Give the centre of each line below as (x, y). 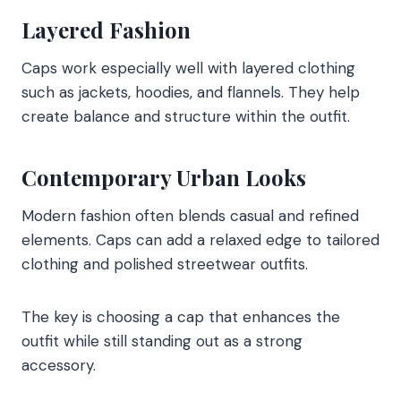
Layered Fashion (106, 30)
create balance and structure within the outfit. (186, 117)
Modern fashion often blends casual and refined (190, 216)
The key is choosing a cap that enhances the (181, 317)
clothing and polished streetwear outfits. (165, 264)
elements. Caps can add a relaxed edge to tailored (200, 240)
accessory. (59, 366)
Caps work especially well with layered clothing (188, 68)
